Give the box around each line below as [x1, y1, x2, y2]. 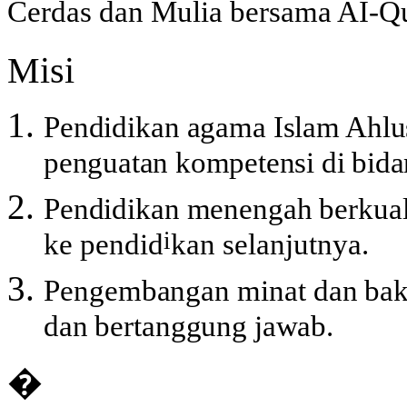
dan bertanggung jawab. [44, 310, 334, 350]
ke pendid [44, 228, 164, 268]
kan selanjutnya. [171, 228, 369, 268]
